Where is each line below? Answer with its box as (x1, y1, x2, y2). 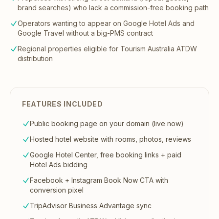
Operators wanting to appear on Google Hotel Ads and (18, 19, 195, 27)
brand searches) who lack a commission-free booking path (18, 3, 209, 12)
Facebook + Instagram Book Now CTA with (30, 176, 168, 184)
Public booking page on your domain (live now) (30, 119, 184, 128)
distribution (18, 54, 53, 63)
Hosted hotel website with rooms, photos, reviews (30, 135, 191, 143)
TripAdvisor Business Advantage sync (30, 201, 152, 210)
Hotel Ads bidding (30, 160, 88, 169)
